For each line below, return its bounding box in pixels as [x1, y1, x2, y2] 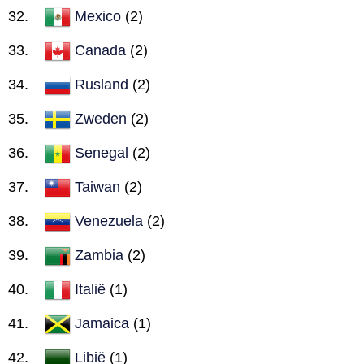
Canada [75, 41, 126, 58]
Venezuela [75, 212, 143, 229]
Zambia [75, 246, 123, 263]
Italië [75, 280, 106, 297]
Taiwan [75, 178, 120, 195]
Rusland [75, 76, 128, 93]
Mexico [75, 7, 121, 24]
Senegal [75, 144, 128, 161]
